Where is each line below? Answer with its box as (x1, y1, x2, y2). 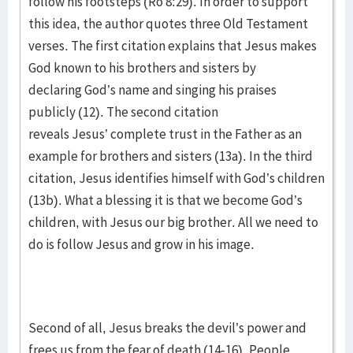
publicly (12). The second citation (28, 103, 218, 121)
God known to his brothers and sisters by (28, 59, 256, 76)
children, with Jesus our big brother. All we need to (28, 214, 318, 231)
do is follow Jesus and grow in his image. (28, 236, 257, 253)
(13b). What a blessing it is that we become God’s (28, 191, 303, 209)
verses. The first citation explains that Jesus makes (28, 37, 317, 54)
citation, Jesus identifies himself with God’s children (28, 169, 325, 187)
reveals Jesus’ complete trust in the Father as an (28, 125, 302, 143)
